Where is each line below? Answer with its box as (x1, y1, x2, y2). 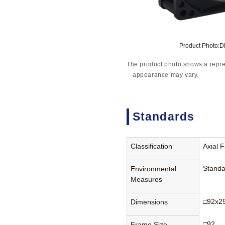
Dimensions (131, 197, 168, 206)
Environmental (131, 164, 177, 173)
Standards (132, 110, 195, 124)
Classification (131, 142, 173, 150)
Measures (131, 175, 163, 183)
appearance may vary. (133, 71, 199, 78)
